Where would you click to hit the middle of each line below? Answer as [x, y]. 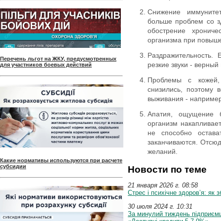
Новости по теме [167, 169]
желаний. [163, 151]
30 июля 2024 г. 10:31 [160, 206]
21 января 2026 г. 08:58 [163, 185]
